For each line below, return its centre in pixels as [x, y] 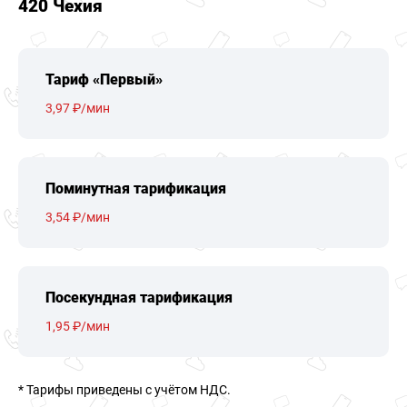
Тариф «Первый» [104, 79]
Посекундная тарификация [139, 298]
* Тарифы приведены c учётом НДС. [124, 390]
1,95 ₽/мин [78, 326]
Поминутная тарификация [136, 189]
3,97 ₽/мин [78, 108]
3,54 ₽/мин [78, 217]
